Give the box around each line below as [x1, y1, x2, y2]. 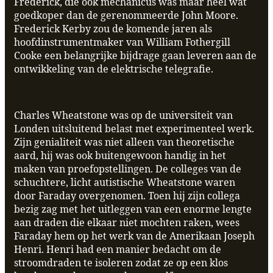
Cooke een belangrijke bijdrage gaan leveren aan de [14, 49, 257, 63]
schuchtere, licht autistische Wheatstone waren [14, 175, 235, 190]
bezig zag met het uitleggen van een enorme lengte [14, 202, 252, 216]
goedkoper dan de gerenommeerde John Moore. [14, 9, 238, 23]
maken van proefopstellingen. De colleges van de [14, 162, 241, 176]
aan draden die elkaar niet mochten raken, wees [14, 216, 239, 230]
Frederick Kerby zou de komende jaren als [14, 22, 212, 36]
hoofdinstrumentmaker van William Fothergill [14, 35, 230, 49]
